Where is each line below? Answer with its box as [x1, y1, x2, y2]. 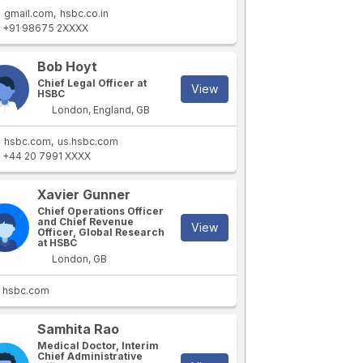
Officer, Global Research [37, 226, 165, 238]
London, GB [49, 253, 108, 265]
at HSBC [37, 237, 78, 249]
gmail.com [4, 7, 54, 19]
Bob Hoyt [37, 58, 98, 75]
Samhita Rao [37, 321, 120, 337]
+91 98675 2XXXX [2, 22, 89, 34]
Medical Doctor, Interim [37, 340, 160, 352]
